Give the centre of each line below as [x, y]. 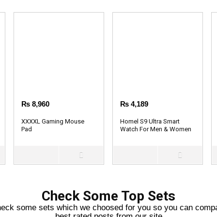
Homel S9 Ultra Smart [150, 121]
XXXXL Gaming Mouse [53, 121]
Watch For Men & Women [156, 129]
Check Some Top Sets [108, 196]
